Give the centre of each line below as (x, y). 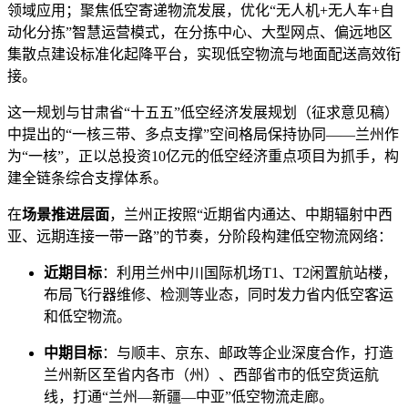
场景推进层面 (66, 215)
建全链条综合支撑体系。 (87, 178)
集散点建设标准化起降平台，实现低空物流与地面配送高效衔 (204, 55)
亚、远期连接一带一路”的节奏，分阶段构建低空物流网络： (200, 237)
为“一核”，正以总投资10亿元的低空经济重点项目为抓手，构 (203, 157)
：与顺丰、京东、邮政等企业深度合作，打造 (248, 353)
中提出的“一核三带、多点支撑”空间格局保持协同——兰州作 (203, 135)
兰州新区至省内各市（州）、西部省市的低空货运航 (211, 375)
